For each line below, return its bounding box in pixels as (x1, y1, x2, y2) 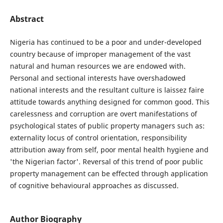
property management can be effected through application (9, 169, 208, 178)
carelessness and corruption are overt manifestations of (9, 109, 197, 118)
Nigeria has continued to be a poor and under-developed (9, 37, 202, 47)
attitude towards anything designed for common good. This (9, 97, 210, 107)
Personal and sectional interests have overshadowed (9, 73, 186, 83)
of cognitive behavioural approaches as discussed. (9, 181, 179, 190)
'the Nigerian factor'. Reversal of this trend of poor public (9, 157, 203, 166)
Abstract (9, 13, 44, 24)
